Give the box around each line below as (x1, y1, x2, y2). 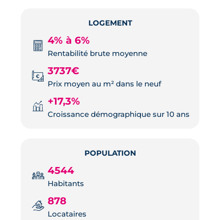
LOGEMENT (88, 18, 132, 28)
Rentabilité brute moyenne (48, 49, 147, 58)
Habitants (48, 179, 84, 189)
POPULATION (84, 148, 136, 158)
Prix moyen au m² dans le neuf (48, 79, 161, 89)
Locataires (48, 209, 86, 219)
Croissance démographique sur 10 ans (48, 110, 190, 119)
